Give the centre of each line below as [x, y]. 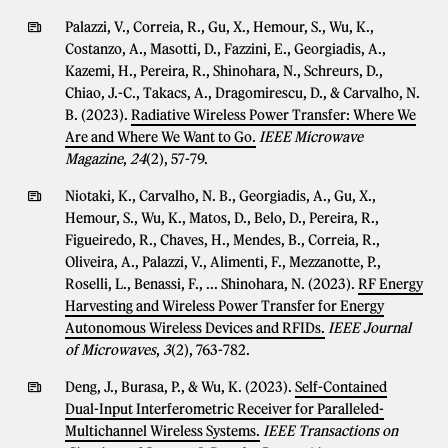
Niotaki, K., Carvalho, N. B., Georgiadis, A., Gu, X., [220, 196]
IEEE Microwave [311, 137]
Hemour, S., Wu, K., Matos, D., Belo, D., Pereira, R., [222, 218]
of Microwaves [110, 350]
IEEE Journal [369, 328]
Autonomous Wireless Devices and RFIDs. [195, 328]
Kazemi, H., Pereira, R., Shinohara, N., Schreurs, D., [224, 71]
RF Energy [390, 284]
